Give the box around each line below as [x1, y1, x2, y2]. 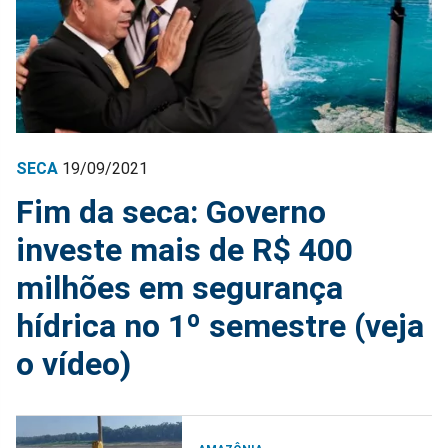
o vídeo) [16, 345, 131, 384]
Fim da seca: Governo [16, 193, 326, 232]
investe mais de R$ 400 [16, 231, 353, 270]
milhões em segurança [16, 269, 343, 308]
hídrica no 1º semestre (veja [16, 307, 424, 346]
